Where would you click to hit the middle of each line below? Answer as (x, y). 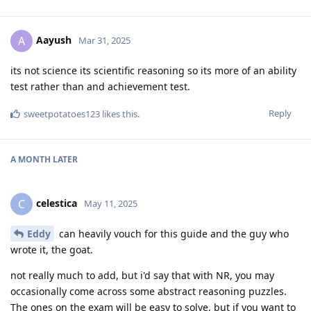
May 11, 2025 (111, 203)
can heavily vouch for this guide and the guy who (173, 233)
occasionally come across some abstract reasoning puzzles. (149, 291)
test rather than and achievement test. (100, 86)
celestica (57, 203)
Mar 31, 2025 (104, 40)
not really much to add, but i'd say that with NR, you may (142, 275)
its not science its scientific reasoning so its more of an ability (153, 70)
